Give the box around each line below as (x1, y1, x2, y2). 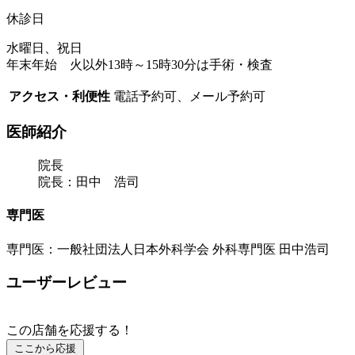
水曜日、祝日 (6, 40, 82, 55)
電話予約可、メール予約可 (113, 89, 265, 103)
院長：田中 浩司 (38, 175, 139, 189)
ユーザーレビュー (6, 274, 127, 292)
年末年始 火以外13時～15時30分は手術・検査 (6, 57, 273, 71)
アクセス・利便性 (9, 89, 110, 103)
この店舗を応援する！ (6, 323, 133, 337)
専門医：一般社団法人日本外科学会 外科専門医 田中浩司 (6, 242, 330, 256)
